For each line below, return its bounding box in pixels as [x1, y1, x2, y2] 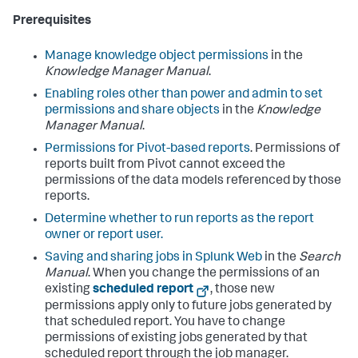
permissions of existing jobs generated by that [45, 332, 308, 346]
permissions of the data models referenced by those [45, 175, 341, 188]
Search [299, 252, 340, 265]
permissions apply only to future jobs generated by [45, 300, 332, 314]
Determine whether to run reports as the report [45, 213, 314, 226]
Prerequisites [13, 15, 91, 28]
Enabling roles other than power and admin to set [45, 89, 323, 101]
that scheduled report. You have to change [45, 316, 285, 330]
